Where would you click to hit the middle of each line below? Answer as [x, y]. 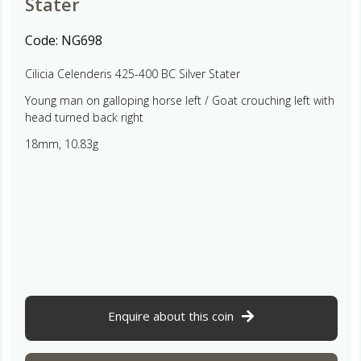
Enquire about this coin [171, 315]
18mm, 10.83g [61, 143]
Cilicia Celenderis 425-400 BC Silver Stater [132, 73]
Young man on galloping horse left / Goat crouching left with [179, 100]
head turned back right [84, 117]
